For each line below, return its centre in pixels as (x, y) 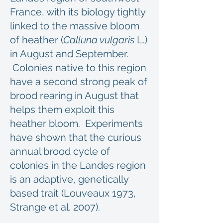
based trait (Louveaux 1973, (73, 193)
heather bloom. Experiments (76, 123)
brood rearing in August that (74, 96)
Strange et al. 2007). (55, 207)
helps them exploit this (62, 110)
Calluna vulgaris (99, 40)
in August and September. (69, 54)
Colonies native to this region (78, 68)
